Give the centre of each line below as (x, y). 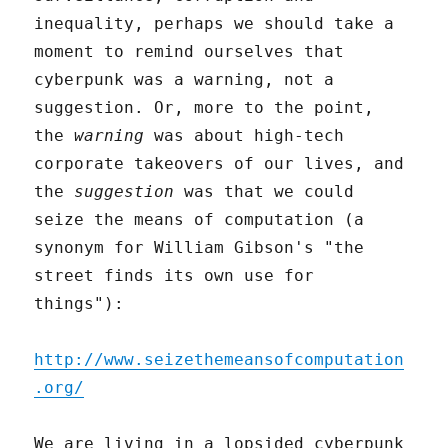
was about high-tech (244, 135)
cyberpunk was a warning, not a (184, 79)
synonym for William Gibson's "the (199, 247)
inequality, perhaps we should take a (214, 23)
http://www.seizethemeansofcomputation (219, 359)
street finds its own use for (174, 275)
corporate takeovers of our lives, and (219, 163)
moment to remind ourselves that (189, 51)
